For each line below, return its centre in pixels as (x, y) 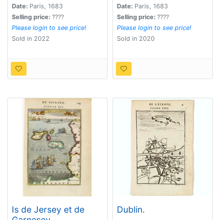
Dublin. (131, 210)
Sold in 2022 (31, 39)
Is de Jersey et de (48, 210)
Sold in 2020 (136, 39)
